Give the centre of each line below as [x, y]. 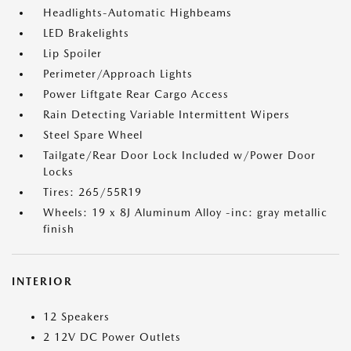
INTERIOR [42, 281]
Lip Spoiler [72, 53]
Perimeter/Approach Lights [118, 74]
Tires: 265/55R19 [92, 192]
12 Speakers [76, 317]
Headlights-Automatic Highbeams [138, 13]
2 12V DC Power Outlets [112, 337]
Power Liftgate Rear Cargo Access [136, 94]
